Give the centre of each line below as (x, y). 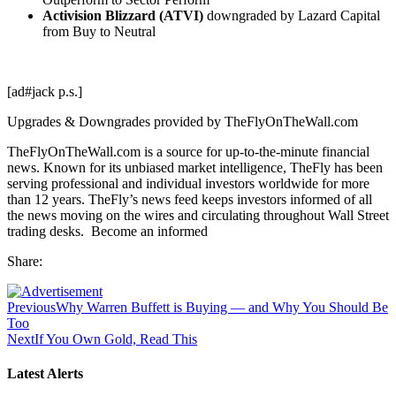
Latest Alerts (45, 374)
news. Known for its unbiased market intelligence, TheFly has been (195, 167)
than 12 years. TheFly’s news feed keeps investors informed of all (190, 199)
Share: (25, 261)
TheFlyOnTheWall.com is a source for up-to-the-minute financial (188, 151)
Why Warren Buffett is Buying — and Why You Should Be (222, 307)
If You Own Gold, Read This (116, 339)
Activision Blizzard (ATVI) (123, 15)
